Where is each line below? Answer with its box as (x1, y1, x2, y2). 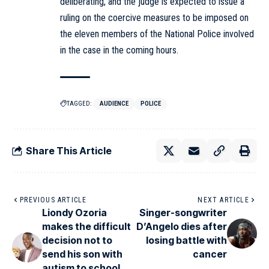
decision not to (42, 234, 112, 247)
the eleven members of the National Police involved (60, 28, 254, 40)
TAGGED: (67, 100, 92, 108)
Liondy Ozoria (42, 207, 107, 219)
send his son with (42, 248, 122, 261)
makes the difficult (42, 220, 131, 233)
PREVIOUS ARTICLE (20, 196, 87, 205)
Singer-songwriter (139, 207, 227, 219)
